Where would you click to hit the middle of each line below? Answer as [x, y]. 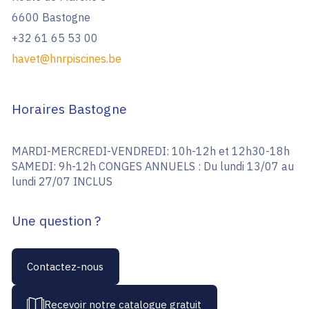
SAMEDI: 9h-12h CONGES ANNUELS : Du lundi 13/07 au [152, 167]
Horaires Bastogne [69, 109]
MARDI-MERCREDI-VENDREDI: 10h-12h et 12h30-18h [150, 151]
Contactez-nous [66, 266]
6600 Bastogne [51, 18]
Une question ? [56, 221]
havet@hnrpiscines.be [66, 59]
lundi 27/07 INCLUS [62, 182]
